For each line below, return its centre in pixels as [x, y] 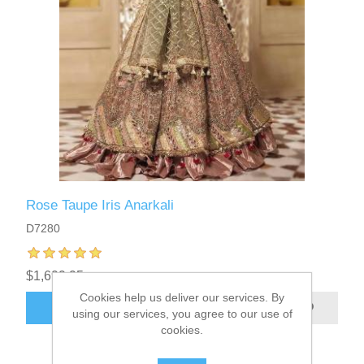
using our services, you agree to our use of [182, 313]
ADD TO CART [120, 308]
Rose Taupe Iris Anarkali [100, 205]
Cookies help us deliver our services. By [182, 297]
